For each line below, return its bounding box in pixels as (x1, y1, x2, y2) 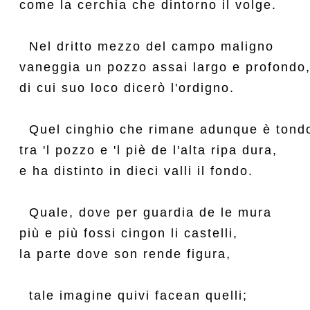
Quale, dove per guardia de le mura (19, 206, 272, 219)
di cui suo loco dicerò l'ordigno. (19, 81, 235, 95)
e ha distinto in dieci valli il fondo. (19, 164, 253, 178)
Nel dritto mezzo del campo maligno (19, 39, 274, 53)
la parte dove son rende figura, (19, 247, 231, 261)
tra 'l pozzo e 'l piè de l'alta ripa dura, (19, 143, 277, 157)
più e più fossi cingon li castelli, (19, 226, 238, 240)
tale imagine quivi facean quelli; (19, 289, 248, 302)
